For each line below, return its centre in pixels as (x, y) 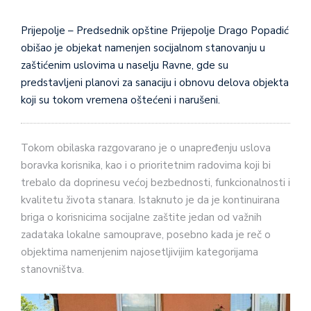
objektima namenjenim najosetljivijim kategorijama (140, 252)
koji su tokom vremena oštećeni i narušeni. (120, 100)
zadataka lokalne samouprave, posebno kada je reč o (146, 234)
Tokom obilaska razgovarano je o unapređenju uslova (146, 148)
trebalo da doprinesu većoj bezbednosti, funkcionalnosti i (155, 182)
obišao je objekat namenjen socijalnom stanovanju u (143, 48)
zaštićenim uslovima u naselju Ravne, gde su (125, 66)
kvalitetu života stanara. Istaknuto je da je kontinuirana (150, 200)
